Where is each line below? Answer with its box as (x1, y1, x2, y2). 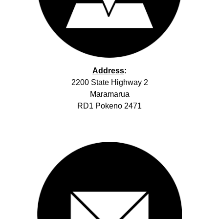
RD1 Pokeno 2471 (77, 101, 142, 110)
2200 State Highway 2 (71, 78, 148, 87)
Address (92, 66, 124, 75)
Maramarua (89, 89, 130, 98)
